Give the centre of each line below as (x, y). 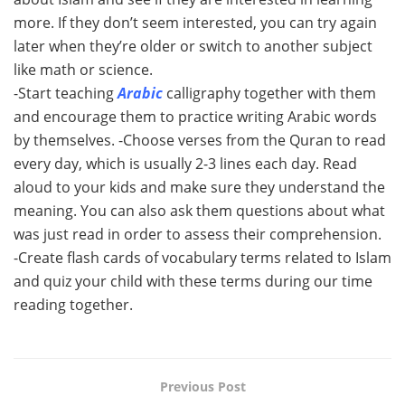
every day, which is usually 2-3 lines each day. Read (185, 163)
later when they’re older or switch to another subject (193, 46)
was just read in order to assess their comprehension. (198, 234)
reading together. (73, 304)
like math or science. (83, 69)
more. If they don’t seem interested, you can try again (195, 22)
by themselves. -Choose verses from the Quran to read (200, 140)
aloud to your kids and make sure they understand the (199, 187)
